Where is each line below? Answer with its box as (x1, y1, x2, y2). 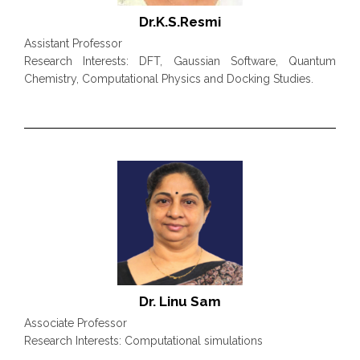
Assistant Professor (24, 36, 122, 50)
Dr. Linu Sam (139, 292, 221, 309)
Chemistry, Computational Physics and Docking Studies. (24, 72, 313, 85)
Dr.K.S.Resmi (139, 13, 221, 30)
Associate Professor (24, 316, 127, 329)
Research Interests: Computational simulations (24, 333, 263, 347)
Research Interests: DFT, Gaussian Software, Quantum (24, 54, 336, 67)
